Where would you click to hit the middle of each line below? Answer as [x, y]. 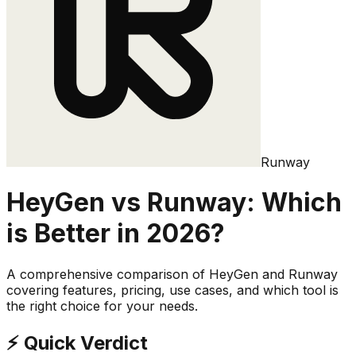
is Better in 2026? [116, 234]
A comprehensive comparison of [108, 274]
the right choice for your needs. [102, 306]
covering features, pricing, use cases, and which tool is [172, 290]
